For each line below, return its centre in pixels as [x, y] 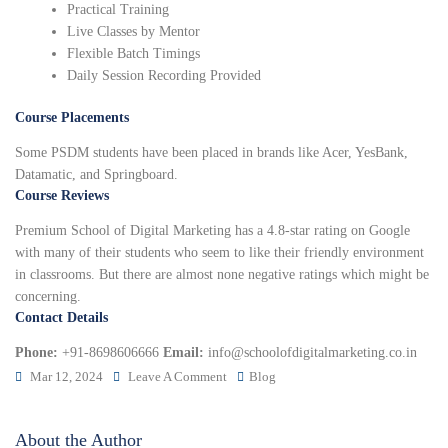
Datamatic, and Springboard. [96, 175]
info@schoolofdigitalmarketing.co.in [312, 353]
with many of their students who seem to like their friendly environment [219, 253]
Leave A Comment [177, 377]
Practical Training [118, 10]
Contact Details [61, 318]
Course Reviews [62, 196]
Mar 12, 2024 [66, 377]
